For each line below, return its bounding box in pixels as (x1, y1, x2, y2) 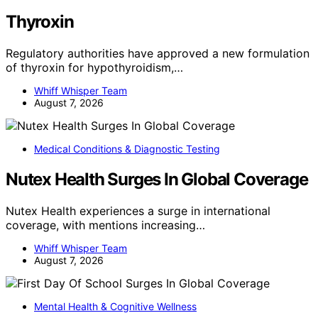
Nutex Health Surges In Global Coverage (6, 168, 308, 190)
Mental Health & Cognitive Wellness (34, 300, 197, 312)
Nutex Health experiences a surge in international (6, 203, 270, 218)
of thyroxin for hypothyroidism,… (6, 60, 183, 75)
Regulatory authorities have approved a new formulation (6, 45, 309, 60)
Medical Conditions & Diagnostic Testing (34, 142, 220, 155)
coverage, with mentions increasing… (6, 217, 205, 232)
